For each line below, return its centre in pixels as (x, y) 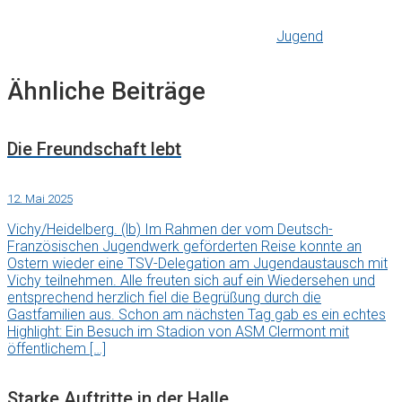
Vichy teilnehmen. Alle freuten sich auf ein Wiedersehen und (191, 281)
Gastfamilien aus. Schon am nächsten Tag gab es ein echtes (197, 315)
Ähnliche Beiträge (106, 91)
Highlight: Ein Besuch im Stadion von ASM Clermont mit (178, 332)
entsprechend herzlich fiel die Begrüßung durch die (164, 298)
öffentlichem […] (57, 349)
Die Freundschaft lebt (94, 149)
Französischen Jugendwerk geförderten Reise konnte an (184, 247)
